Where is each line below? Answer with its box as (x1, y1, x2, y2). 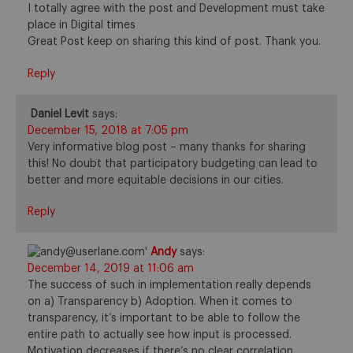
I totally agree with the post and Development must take (28, 3, 325, 15)
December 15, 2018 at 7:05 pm (28, 124, 188, 136)
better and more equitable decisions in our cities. (28, 174, 284, 186)
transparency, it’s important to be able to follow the (28, 313, 300, 325)
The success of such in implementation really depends (28, 280, 311, 292)
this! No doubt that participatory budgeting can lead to (28, 158, 318, 169)
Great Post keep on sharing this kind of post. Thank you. (28, 36, 321, 48)
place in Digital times (28, 20, 136, 32)
